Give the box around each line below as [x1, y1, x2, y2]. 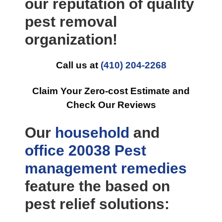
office [25, 142, 64, 159]
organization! [25, 31, 117, 48]
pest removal [25, 13, 117, 30]
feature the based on [25, 178, 170, 194]
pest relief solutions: [25, 196, 169, 212]
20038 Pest [68, 142, 146, 159]
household [55, 124, 129, 141]
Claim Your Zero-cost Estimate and [32, 86, 190, 96]
